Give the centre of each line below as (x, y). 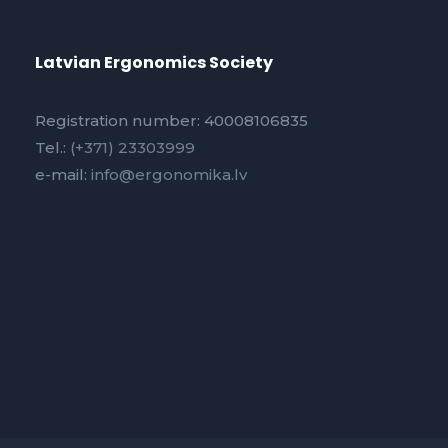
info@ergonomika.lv (169, 174)
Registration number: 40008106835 (171, 120)
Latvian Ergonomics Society (154, 62)
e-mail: (63, 174)
